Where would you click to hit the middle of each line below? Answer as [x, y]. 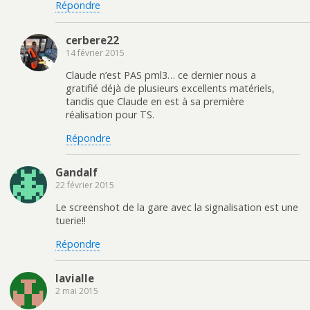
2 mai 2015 [77, 291]
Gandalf [76, 173]
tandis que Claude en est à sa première [155, 102]
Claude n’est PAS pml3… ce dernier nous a [161, 75]
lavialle [75, 279]
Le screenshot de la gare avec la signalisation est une [177, 208]
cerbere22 [92, 40]
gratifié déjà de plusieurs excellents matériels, [170, 89]
